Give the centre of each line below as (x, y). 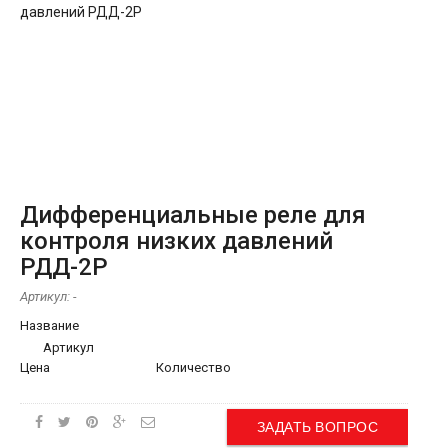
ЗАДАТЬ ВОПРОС (317, 426)
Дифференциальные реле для (193, 215)
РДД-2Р (64, 267)
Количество (193, 367)
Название (49, 325)
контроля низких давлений (176, 241)
